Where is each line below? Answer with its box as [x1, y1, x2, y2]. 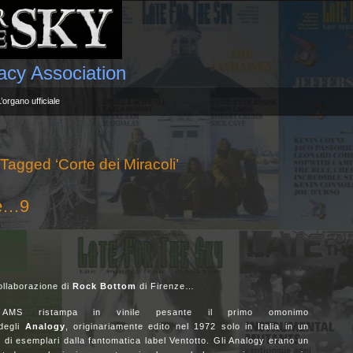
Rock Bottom [72, 281, 136, 291]
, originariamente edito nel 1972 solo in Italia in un [65, 321, 310, 331]
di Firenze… [136, 281, 198, 291]
